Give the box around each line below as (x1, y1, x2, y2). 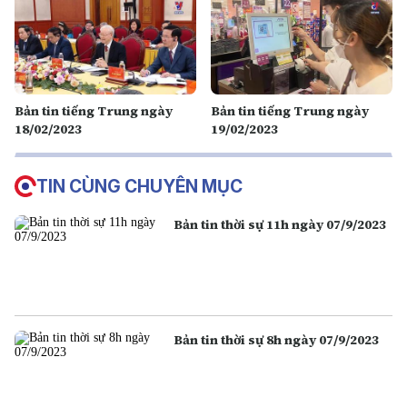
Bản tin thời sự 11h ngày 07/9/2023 (174, 215, 387, 233)
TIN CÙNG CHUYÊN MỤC (36, 175, 243, 197)
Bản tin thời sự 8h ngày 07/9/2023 (174, 331, 380, 350)
